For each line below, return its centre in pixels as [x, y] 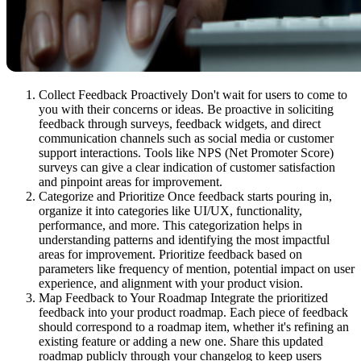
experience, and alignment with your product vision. [171, 284]
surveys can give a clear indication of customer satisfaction [187, 168]
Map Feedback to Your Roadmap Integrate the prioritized [183, 298]
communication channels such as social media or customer [186, 139]
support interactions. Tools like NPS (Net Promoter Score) [186, 153]
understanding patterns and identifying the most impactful [184, 240]
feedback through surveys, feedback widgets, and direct [180, 124]
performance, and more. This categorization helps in [170, 226]
